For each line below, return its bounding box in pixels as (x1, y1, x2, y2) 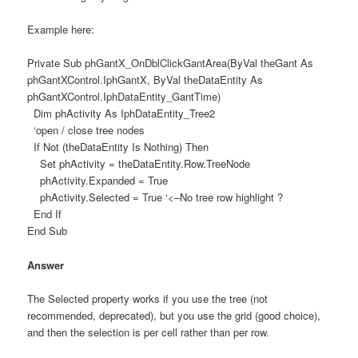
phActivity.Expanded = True (27, 173, 169, 189)
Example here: (27, 22, 95, 38)
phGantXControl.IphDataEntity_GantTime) (27, 89, 221, 105)
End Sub (27, 223, 68, 239)
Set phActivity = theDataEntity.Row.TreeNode (27, 156, 251, 172)
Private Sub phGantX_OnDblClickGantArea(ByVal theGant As (27, 55, 314, 71)
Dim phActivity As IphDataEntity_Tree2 (27, 105, 216, 121)
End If (27, 206, 62, 222)
